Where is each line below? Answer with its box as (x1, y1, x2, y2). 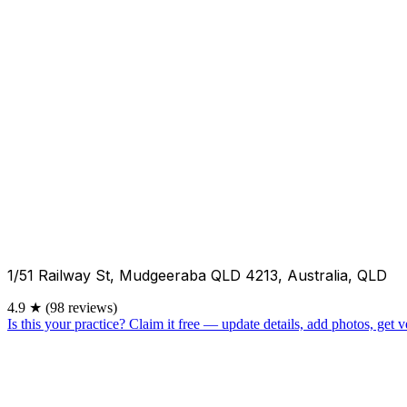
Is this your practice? (7, 315, 125, 332)
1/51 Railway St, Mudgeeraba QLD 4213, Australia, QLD (7, 265, 387, 284)
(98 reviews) (45, 299, 117, 315)
